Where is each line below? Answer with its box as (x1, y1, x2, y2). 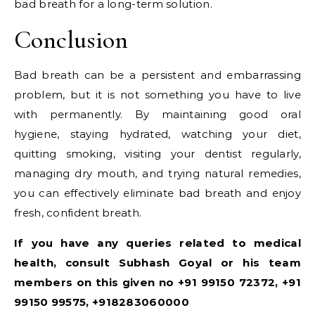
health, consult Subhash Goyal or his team (14, 256, 301, 269)
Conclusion (14, 25, 128, 55)
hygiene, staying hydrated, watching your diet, (14, 127, 301, 141)
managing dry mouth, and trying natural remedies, (14, 167, 301, 180)
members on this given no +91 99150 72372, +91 (14, 276, 301, 289)
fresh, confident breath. (14, 206, 142, 219)
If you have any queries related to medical (14, 236, 301, 250)
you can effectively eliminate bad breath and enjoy (14, 186, 301, 200)
